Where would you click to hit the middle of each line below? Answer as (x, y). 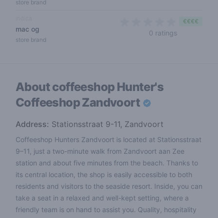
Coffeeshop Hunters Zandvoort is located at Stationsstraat (109, 139)
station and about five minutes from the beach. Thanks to (107, 163)
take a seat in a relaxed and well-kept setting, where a (102, 198)
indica (24, 18)
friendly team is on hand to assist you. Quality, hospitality (106, 209)
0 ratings (163, 33)
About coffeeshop (66, 87)
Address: (32, 124)
